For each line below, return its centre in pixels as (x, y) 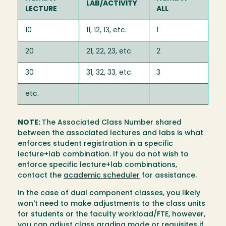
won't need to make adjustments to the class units (111, 204)
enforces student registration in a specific (95, 144)
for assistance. (168, 176)
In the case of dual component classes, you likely (109, 193)
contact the (41, 176)
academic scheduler (102, 176)
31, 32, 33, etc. (109, 73)
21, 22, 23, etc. (109, 52)
